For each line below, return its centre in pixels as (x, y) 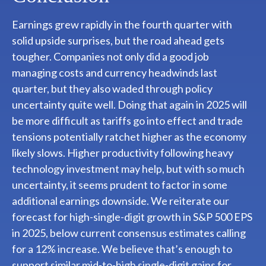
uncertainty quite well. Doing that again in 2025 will (129, 105)
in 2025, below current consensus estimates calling (129, 233)
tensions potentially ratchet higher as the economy (129, 137)
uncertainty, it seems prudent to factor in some (120, 185)
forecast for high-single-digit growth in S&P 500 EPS (132, 217)
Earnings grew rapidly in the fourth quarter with (122, 25)
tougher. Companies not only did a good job (110, 57)
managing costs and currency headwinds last (115, 73)
